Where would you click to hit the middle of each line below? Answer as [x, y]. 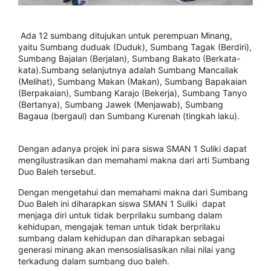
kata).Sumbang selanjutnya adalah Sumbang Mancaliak [128, 70]
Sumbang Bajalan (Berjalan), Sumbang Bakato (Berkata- [129, 59]
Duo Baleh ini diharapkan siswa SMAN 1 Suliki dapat [122, 204]
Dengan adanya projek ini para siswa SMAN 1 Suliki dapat [132, 149]
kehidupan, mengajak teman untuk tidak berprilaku [119, 227]
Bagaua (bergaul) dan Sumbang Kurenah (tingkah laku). [129, 116]
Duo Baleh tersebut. [57, 172]
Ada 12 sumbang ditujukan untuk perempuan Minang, [125, 36]
